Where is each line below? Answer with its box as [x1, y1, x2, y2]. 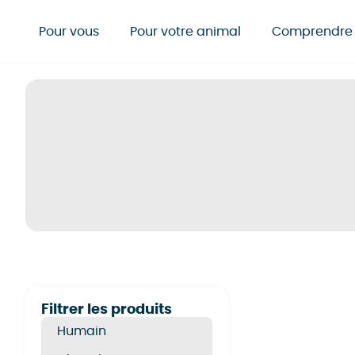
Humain [57, 325, 106, 338]
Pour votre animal [130, 25, 241, 38]
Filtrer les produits [41, 303, 172, 317]
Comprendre [272, 25, 353, 38]
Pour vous [39, 25, 99, 38]
